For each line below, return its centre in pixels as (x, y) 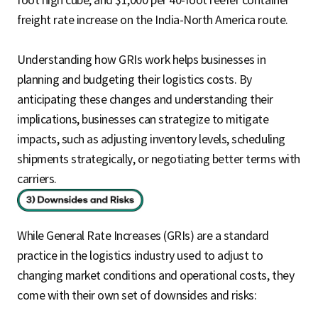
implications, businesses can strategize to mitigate (143, 120)
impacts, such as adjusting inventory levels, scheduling (151, 139)
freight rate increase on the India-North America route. (153, 20)
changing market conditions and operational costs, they (156, 276)
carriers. (37, 179)
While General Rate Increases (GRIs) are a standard (143, 236)
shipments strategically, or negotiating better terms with (159, 159)
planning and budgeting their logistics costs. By (135, 80)
